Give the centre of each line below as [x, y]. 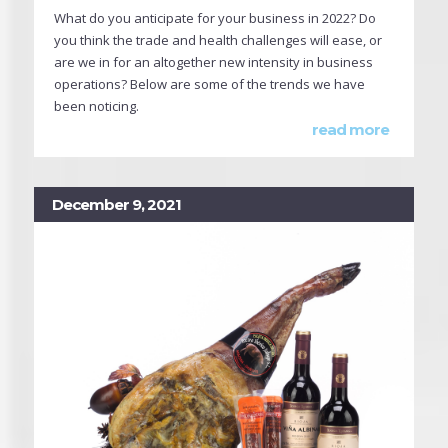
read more [350, 130]
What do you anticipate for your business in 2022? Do [215, 18]
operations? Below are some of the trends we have [209, 84]
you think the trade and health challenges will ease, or [218, 40]
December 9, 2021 [116, 205]
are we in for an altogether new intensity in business [213, 62]
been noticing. [96, 106]
